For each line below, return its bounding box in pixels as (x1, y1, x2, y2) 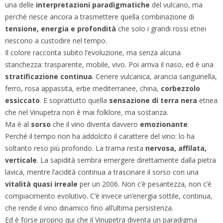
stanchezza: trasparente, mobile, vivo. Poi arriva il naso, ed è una (5, 59, 214, 69)
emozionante (140, 119, 188, 129)
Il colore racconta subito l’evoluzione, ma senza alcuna (5, 47, 181, 57)
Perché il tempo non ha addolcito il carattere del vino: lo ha (5, 131, 195, 141)
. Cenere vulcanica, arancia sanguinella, (92, 71, 217, 81)
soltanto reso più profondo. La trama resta (5, 143, 145, 153)
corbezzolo (161, 83, 200, 93)
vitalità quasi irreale (5, 179, 78, 189)
